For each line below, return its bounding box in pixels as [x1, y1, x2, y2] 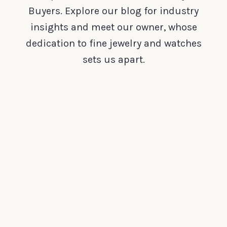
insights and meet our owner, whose [30, 21, 197, 33]
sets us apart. [82, 54, 145, 66]
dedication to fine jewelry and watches [25, 37, 202, 50]
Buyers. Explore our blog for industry [28, 5, 199, 17]
